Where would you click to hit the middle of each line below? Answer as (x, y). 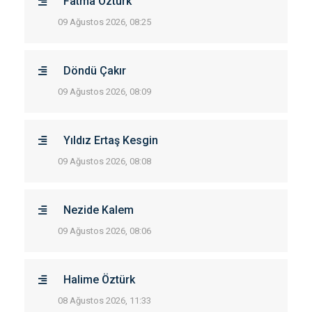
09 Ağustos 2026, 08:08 (104, 161)
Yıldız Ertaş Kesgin (111, 140)
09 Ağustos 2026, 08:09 (104, 92)
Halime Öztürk (99, 280)
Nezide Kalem (99, 210)
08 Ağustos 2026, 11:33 (104, 301)
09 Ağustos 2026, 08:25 (104, 22)
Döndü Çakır (95, 71)
